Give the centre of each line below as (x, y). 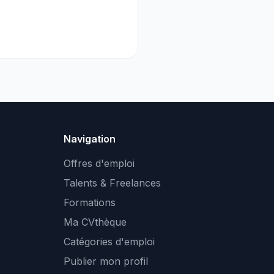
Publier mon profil (106, 261)
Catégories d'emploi (109, 242)
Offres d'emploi (99, 163)
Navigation (90, 139)
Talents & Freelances (112, 183)
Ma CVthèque (95, 222)
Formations (90, 202)
